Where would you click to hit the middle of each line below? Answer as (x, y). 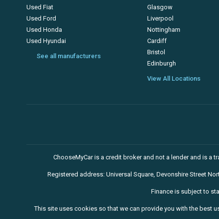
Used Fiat (40, 7)
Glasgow (160, 7)
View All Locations (174, 78)
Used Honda (44, 30)
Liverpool (161, 18)
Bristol (156, 52)
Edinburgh (162, 63)
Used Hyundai (46, 41)
